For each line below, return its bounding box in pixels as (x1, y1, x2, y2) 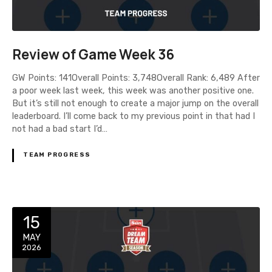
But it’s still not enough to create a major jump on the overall (12, 98, 259, 109)
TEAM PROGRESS (23, 151, 91, 159)
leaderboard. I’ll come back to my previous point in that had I (12, 111, 255, 122)
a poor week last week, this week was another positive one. (12, 86, 254, 97)
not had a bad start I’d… (12, 124, 107, 135)
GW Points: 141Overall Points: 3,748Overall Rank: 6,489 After (12, 73, 260, 84)
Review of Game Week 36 (12, 44, 174, 64)
